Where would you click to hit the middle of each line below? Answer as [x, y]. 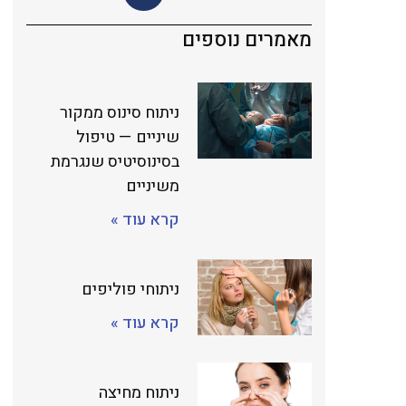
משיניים [153, 186]
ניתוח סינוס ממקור [120, 113]
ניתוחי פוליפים [130, 290]
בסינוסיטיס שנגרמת [115, 162]
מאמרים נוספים [246, 40]
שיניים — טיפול [128, 137]
